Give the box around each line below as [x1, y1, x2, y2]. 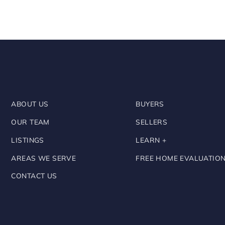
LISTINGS [11, 135, 44, 144]
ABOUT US [11, 99, 49, 108]
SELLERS [136, 117, 168, 126]
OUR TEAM [11, 117, 50, 126]
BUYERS [136, 99, 164, 108]
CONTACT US [11, 171, 57, 180]
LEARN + [136, 135, 167, 144]
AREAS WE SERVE [11, 153, 76, 162]
